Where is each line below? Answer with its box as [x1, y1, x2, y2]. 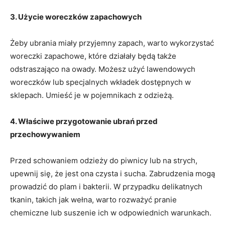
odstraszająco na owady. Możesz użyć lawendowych [10, 64, 195, 74]
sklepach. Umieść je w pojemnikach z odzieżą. [10, 90, 174, 100]
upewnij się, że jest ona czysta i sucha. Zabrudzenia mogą [10, 168, 215, 178]
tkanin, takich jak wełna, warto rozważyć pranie [10, 194, 177, 204]
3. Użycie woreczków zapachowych [10, 12, 142, 22]
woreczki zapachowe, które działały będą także [10, 51, 176, 61]
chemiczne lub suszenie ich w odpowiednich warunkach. [10, 207, 211, 217]
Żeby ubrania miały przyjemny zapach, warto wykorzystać [10, 38, 214, 48]
